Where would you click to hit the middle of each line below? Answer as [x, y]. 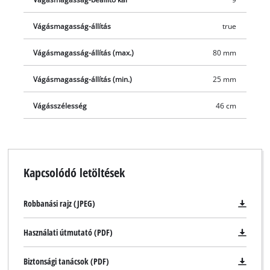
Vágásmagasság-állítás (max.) [84, 52]
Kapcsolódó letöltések [74, 173]
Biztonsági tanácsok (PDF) [66, 262]
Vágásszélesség [60, 105]
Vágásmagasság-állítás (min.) [83, 79]
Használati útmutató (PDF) [68, 233]
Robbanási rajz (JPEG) [59, 204]
